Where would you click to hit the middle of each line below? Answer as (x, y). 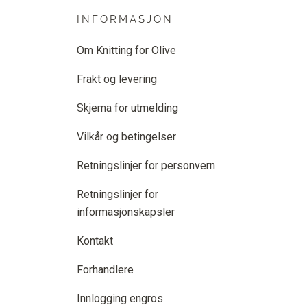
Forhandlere (105, 270)
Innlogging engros (120, 299)
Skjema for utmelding (127, 108)
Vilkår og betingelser (126, 137)
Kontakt (95, 241)
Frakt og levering (116, 79)
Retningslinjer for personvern (146, 166)
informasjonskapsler (125, 212)
